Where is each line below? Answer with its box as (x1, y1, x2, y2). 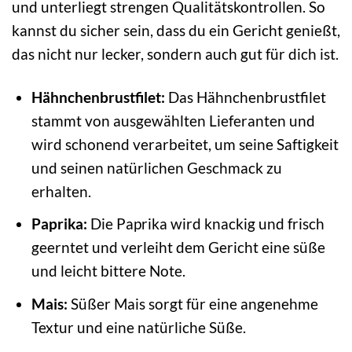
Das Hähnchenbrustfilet (164, 87, 326, 106)
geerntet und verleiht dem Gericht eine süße (31, 238, 325, 257)
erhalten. (31, 181, 91, 200)
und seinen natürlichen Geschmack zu (31, 158, 282, 177)
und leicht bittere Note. (31, 262, 185, 280)
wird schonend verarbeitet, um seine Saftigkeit (31, 134, 339, 153)
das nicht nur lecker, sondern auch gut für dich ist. (12, 44, 339, 63)
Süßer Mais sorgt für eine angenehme (67, 294, 318, 313)
